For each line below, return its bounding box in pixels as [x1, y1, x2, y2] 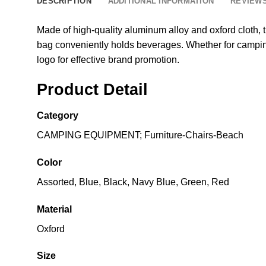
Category [37, 110, 78, 121]
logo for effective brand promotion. [37, 54, 179, 65]
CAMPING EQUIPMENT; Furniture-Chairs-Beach [37, 130, 243, 141]
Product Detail [37, 80, 148, 99]
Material [37, 204, 72, 214]
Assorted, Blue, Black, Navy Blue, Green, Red [37, 176, 229, 187]
